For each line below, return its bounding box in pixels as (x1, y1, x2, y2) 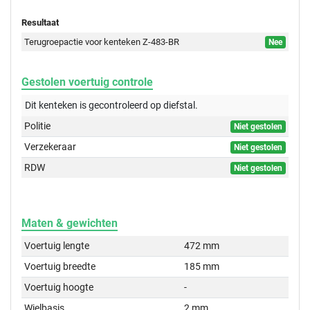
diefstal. (161, 100, 198, 111)
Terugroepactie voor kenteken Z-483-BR (24, 37, 180, 48)
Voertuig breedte (24, 261, 96, 273)
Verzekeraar (24, 141, 77, 153)
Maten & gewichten (21, 217, 118, 230)
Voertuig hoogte (24, 282, 94, 293)
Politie (24, 120, 51, 132)
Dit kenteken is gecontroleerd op (25, 100, 161, 111)
